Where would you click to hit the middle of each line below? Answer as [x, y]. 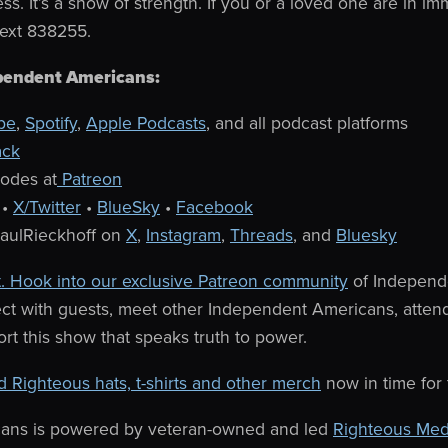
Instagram [183, 234]
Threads [261, 234]
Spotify [51, 122]
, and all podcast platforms [307, 122]
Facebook [214, 206]
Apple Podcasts [146, 122]
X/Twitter [47, 206]
